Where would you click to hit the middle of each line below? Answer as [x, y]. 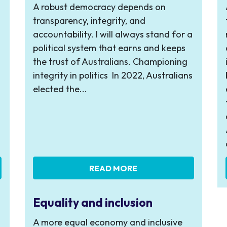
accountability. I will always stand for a [112, 34]
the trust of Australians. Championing [110, 62]
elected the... [60, 89]
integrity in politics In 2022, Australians [112, 75]
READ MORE [113, 168]
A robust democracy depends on [99, 7]
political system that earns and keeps [109, 48]
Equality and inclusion [92, 203]
